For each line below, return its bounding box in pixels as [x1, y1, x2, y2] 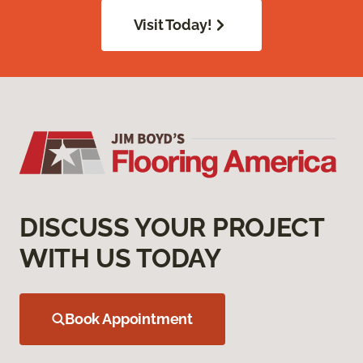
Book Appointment [65, 310, 194, 328]
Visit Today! [133, 16, 212, 34]
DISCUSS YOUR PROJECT [19, 212, 324, 243]
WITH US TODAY [19, 243, 221, 274]
